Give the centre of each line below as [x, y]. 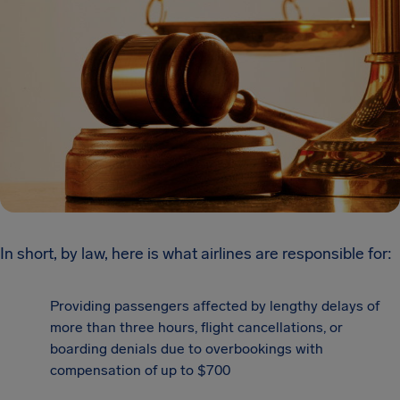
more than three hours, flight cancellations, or [196, 328]
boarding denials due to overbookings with [187, 349]
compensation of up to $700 [140, 371]
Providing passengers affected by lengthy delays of [215, 306]
